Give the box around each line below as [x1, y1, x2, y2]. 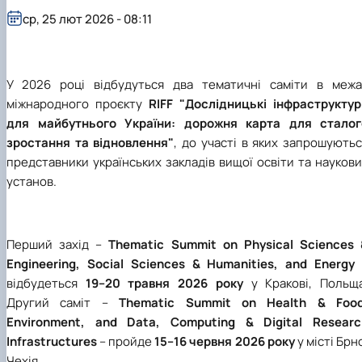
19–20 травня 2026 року [85, 275, 251, 293]
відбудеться [6, 275, 86, 293]
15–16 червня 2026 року [154, 333, 297, 351]
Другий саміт [6, 294, 102, 312]
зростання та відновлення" [6, 134, 175, 152]
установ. [6, 173, 57, 191]
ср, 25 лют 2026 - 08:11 [23, 10, 152, 27]
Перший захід [6, 236, 96, 254]
